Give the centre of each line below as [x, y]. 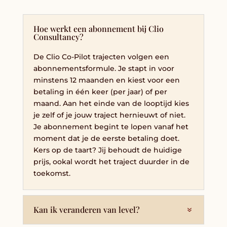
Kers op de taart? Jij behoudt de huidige [107, 150]
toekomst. [52, 173]
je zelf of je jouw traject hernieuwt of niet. [109, 115]
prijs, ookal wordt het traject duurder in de [111, 161]
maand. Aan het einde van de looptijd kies [111, 103]
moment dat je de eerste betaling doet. [106, 138]
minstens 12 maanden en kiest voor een [106, 80]
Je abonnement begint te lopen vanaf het [111, 126]
